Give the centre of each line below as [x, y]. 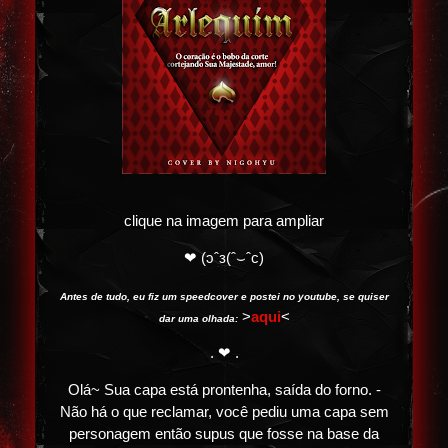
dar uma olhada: [198, 318]
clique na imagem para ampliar [224, 221]
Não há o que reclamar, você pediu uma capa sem [224, 411]
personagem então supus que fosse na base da [224, 433]
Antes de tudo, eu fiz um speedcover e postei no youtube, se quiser [224, 296]
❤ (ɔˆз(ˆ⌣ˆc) [224, 257]
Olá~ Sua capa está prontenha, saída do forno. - [224, 389]
